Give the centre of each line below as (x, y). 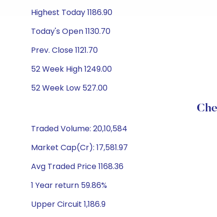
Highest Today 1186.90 (72, 12)
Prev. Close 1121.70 (64, 50)
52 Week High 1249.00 (71, 69)
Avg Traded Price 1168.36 (77, 166)
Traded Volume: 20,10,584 (79, 129)
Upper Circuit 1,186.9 (68, 204)
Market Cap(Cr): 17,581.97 (79, 147)
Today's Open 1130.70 (71, 31)
